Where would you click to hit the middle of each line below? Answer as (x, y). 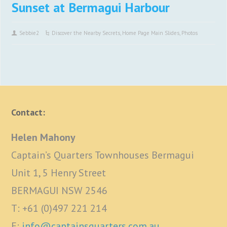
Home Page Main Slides (151, 33)
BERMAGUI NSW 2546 (60, 191)
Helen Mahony (44, 137)
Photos (190, 33)
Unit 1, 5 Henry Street (59, 173)
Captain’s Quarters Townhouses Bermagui (103, 155)
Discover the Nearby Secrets (86, 33)
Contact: (28, 112)
